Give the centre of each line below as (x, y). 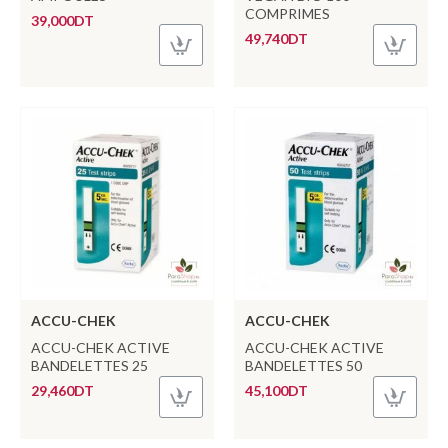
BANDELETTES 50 (303, 365)
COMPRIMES (287, 13)
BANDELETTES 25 (89, 365)
